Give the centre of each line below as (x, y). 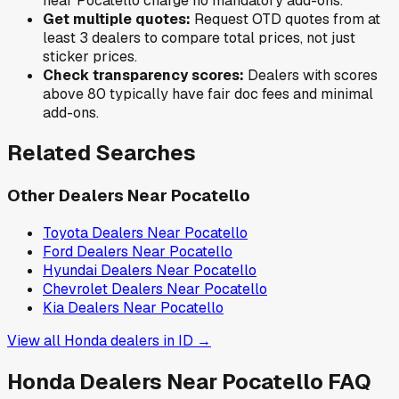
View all (36, 341)
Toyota (65, 233)
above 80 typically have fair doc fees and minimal (208, 94)
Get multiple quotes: (117, 19)
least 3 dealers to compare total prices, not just (199, 37)
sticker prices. (90, 56)
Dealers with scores (311, 75)
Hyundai (70, 271)
